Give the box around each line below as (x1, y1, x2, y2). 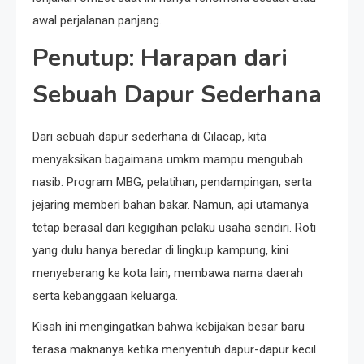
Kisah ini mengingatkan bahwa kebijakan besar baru (32, 318, 305, 334)
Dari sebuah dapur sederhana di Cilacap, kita (32, 128, 266, 144)
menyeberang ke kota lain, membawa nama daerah (32, 265, 303, 280)
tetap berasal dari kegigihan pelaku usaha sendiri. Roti (32, 219, 316, 235)
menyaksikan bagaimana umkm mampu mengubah (32, 151, 303, 167)
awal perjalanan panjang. (32, 12, 162, 28)
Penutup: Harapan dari (32, 41, 288, 75)
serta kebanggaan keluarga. (32, 288, 178, 303)
